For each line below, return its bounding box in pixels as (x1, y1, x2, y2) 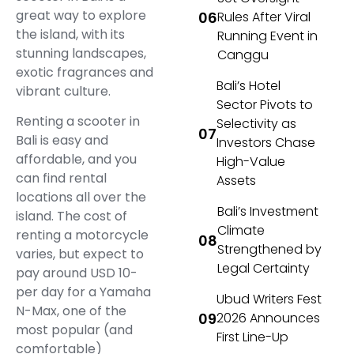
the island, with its (16, 24, 125, 43)
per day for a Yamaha (16, 283, 151, 301)
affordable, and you (16, 150, 137, 168)
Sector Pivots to (217, 96, 314, 115)
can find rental (16, 169, 107, 187)
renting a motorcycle (16, 226, 149, 244)
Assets (217, 171, 257, 190)
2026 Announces (217, 309, 321, 328)
